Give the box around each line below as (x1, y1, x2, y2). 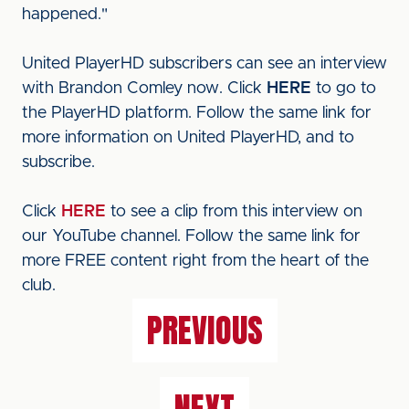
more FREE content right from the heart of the (22, 253, 369, 269)
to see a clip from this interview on (106, 204, 362, 220)
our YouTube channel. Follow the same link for (22, 228, 361, 245)
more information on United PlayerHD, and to (22, 130, 354, 146)
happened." (22, 6, 108, 23)
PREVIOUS (146, 306, 263, 355)
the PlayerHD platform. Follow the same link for (22, 105, 372, 121)
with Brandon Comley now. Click (22, 80, 267, 97)
